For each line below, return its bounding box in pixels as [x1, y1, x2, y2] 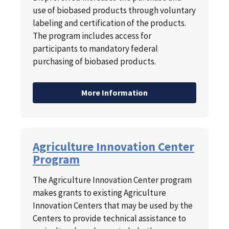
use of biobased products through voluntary [33, 5, 196, 16]
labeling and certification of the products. [33, 17, 186, 29]
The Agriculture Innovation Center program [33, 174, 192, 186]
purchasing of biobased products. [33, 56, 156, 67]
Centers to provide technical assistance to [33, 213, 186, 224]
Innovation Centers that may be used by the [33, 200, 193, 212]
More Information [81, 87, 148, 98]
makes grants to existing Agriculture [33, 187, 166, 199]
